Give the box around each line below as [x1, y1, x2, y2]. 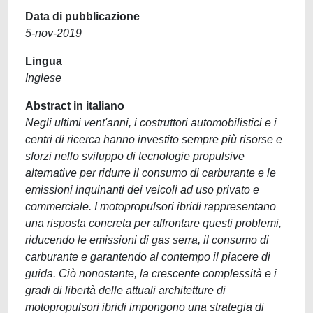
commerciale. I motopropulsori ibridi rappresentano [25, 201, 276, 212]
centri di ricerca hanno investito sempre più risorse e [25, 133, 282, 145]
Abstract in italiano [25, 100, 124, 112]
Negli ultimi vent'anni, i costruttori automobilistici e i [25, 117, 277, 129]
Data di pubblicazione [25, 10, 140, 22]
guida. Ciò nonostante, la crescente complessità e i [25, 268, 277, 279]
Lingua [25, 55, 62, 67]
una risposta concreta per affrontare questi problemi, [25, 217, 282, 229]
